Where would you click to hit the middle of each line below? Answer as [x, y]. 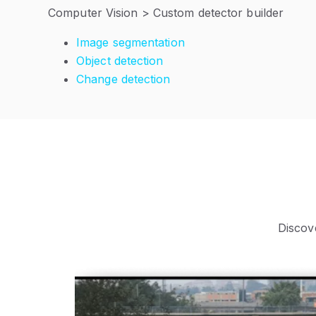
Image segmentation [130, 42]
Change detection [123, 79]
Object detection [120, 61]
